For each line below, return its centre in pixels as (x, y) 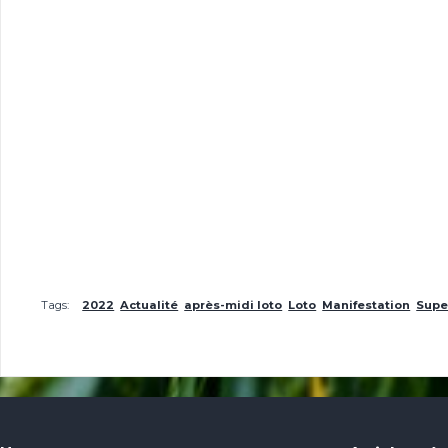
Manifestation (366, 305)
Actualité (149, 305)
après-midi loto (233, 305)
